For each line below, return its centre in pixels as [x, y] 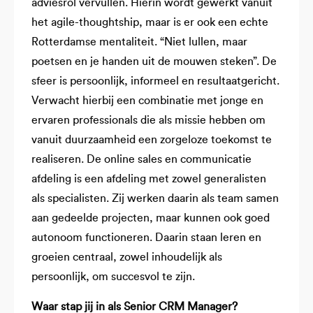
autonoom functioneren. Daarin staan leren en [146, 238]
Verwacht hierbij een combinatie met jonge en [147, 101]
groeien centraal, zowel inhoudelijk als [127, 257]
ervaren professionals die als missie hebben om [148, 121]
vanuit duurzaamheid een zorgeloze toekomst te [152, 140]
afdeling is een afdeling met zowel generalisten [149, 179]
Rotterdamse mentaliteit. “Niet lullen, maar [139, 42]
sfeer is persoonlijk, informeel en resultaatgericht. [155, 81]
